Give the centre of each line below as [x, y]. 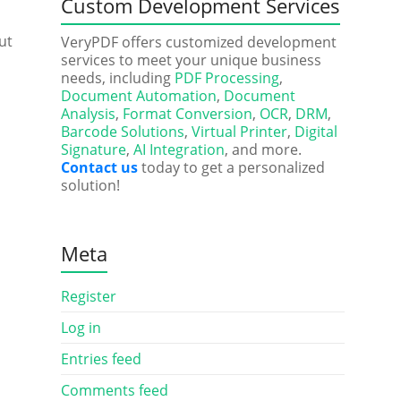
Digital [316, 132]
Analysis [88, 114]
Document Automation [138, 96]
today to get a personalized [231, 167]
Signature [93, 149]
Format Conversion [187, 114]
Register [88, 296]
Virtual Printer [239, 132]
